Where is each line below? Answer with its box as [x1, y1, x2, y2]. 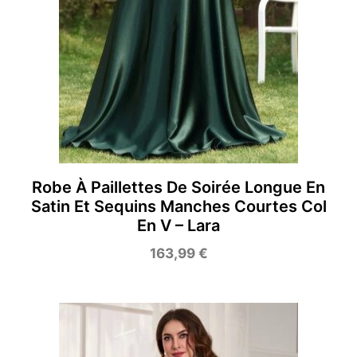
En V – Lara [137, 215, 220, 235]
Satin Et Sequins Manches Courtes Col [30, 196, 327, 216]
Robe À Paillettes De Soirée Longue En [32, 177, 325, 197]
